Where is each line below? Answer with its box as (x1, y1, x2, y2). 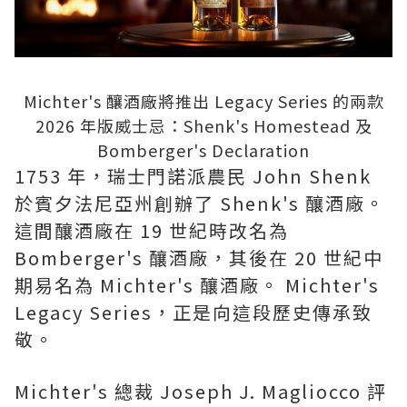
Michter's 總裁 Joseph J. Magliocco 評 (15, 378, 387, 405)
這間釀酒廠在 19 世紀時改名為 (15, 217, 289, 244)
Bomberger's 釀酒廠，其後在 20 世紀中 (15, 244, 383, 272)
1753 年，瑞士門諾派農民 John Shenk (15, 163, 372, 190)
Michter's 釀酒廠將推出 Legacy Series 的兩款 (23, 89, 384, 114)
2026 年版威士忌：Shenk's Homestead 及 (35, 114, 372, 138)
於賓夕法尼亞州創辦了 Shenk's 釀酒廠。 (15, 190, 385, 217)
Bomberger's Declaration (97, 138, 310, 163)
